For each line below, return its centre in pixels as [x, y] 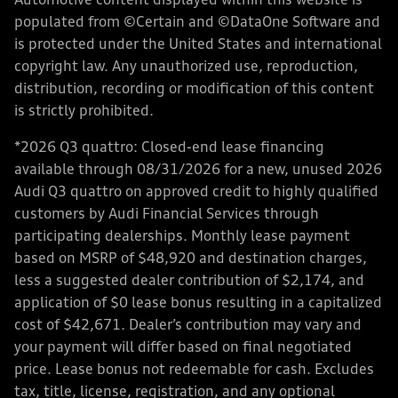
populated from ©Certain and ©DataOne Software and [197, 23]
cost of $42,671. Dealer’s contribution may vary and [188, 326]
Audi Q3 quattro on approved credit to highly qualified [196, 192]
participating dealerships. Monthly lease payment [182, 237]
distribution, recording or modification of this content [194, 89]
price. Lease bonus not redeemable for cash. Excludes [194, 370]
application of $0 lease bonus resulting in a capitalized [198, 303]
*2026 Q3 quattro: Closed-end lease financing [169, 148]
